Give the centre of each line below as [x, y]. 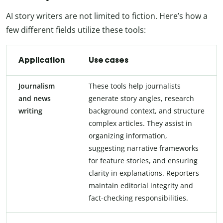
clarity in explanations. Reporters [144, 173]
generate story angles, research [141, 99]
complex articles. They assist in [140, 123]
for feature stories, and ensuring [143, 161]
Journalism [37, 86]
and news [35, 99]
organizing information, [128, 136]
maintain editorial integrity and [141, 186]
